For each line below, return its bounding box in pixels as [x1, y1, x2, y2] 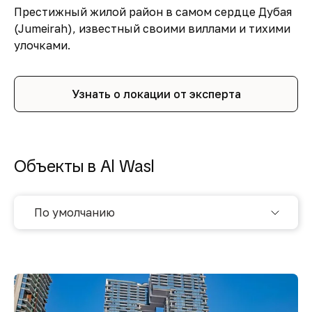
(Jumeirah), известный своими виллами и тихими [14, 21, 290, 36]
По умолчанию [34, 205, 115, 219]
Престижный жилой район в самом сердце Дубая [14, 4, 292, 19]
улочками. [14, 38, 70, 52]
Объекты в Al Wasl [14, 155, 155, 177]
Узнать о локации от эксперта [71, 86, 241, 101]
